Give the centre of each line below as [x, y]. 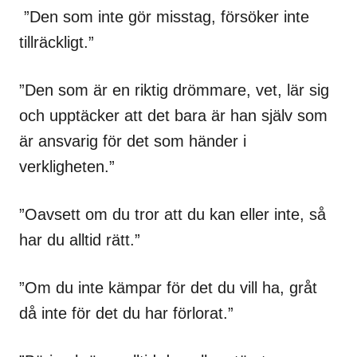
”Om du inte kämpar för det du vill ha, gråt [168, 288]
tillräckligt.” [57, 43]
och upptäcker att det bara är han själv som [173, 116]
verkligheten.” [67, 167]
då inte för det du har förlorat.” [126, 314]
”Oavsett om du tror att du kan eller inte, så [173, 215]
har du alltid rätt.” [80, 240]
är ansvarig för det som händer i [133, 141]
